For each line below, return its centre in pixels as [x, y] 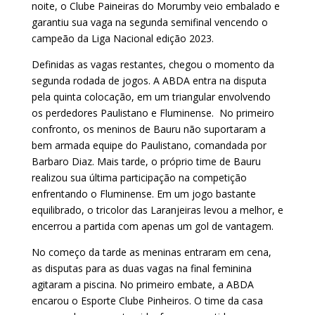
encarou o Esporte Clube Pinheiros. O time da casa [147, 300]
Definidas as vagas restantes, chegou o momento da [153, 64]
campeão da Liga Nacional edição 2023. [122, 38]
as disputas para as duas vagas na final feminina [141, 268]
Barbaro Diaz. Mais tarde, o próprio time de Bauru [146, 161]
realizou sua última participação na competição [139, 177]
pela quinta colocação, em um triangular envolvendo [151, 96]
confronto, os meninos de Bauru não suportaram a [148, 129]
